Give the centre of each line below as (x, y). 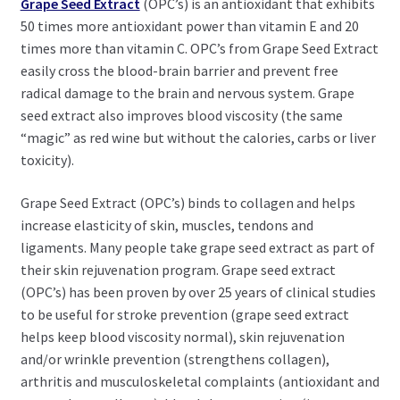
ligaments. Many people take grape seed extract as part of (197, 247)
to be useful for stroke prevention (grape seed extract (184, 314)
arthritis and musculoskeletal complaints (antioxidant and (200, 381)
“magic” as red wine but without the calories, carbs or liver (198, 137)
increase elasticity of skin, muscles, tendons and (167, 225)
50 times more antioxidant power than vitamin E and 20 (189, 25)
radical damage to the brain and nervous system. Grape (187, 92)
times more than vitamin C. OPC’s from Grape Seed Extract (199, 48)
